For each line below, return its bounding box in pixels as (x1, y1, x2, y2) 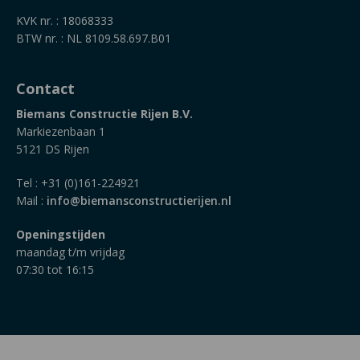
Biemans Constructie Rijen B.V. (16, 106, 193, 122)
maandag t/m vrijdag (16, 244, 125, 260)
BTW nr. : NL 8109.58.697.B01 (16, 31, 171, 47)
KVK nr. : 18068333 (16, 13, 113, 29)
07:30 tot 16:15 (16, 262, 94, 278)
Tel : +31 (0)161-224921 (16, 175, 140, 191)
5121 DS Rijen (16, 141, 89, 157)
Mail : (16, 193, 47, 209)
